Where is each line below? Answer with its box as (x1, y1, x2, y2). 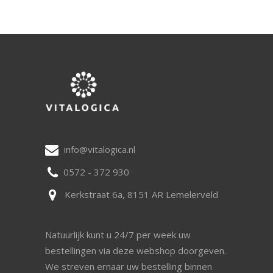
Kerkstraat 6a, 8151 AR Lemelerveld (65, 188, 218, 201)
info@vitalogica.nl (64, 143, 135, 156)
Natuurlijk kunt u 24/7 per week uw (45, 229, 191, 241)
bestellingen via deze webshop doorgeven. (45, 244, 226, 257)
